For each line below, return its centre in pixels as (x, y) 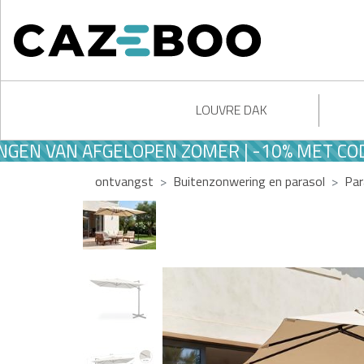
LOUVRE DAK (232, 110)
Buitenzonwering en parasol (249, 181)
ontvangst (124, 181)
